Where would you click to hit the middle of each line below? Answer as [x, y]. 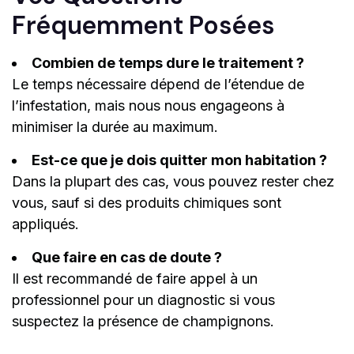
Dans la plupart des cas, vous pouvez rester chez [173, 182]
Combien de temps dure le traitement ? [168, 63]
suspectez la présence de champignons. [143, 322]
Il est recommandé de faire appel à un [135, 279]
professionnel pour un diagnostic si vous [143, 300]
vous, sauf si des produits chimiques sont [147, 203]
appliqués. [45, 224]
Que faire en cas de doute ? [127, 258]
